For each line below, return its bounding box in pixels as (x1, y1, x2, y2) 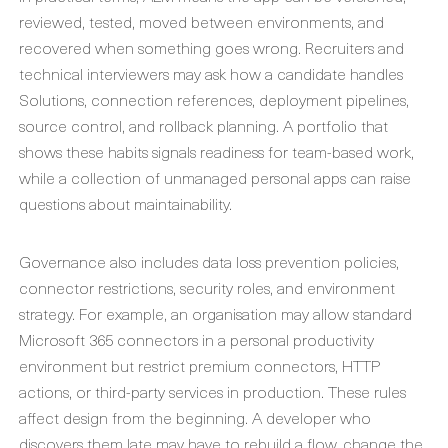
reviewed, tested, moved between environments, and (19, 9, 384, 33)
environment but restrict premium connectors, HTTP (19, 353, 380, 377)
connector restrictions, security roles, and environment (19, 275, 395, 299)
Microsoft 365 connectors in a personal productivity (19, 327, 374, 351)
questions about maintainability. (19, 191, 232, 215)
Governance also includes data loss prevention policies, (19, 249, 399, 273)
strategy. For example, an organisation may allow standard (19, 301, 412, 325)
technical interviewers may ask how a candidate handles (19, 61, 403, 85)
